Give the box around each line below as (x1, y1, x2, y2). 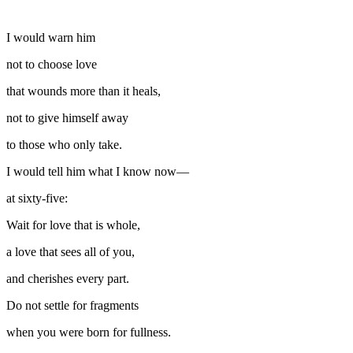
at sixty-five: (6, 191, 68, 205)
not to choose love (6, 57, 97, 71)
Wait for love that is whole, (6, 217, 140, 232)
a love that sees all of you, (6, 244, 135, 258)
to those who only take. (6, 137, 122, 151)
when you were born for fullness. (6, 325, 171, 339)
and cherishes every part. (6, 271, 129, 285)
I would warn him (6, 30, 95, 44)
